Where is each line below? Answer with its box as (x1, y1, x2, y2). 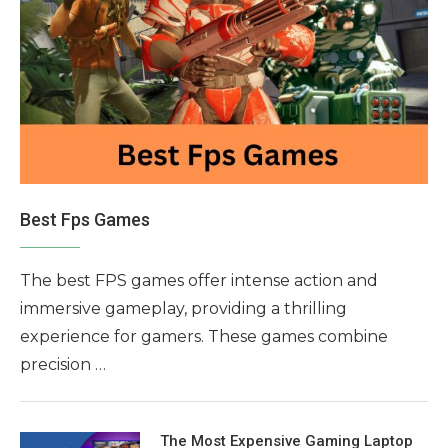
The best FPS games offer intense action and (20, 271, 378, 291)
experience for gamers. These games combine (20, 327, 388, 347)
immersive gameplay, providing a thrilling (20, 299, 347, 319)
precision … (20, 355, 106, 375)
